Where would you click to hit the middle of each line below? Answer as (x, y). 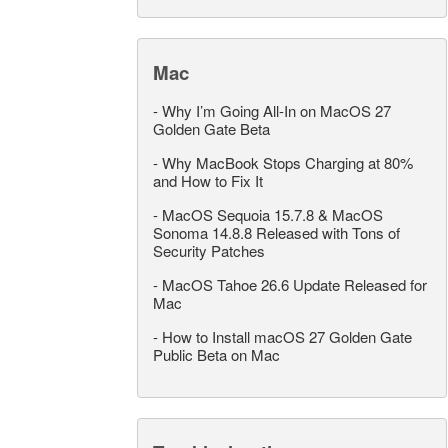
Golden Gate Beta (211, 129)
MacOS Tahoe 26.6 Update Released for (294, 285)
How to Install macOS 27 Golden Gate (287, 337)
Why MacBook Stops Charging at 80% (287, 163)
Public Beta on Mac (216, 355)
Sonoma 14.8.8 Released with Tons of (276, 233)
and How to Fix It (208, 181)
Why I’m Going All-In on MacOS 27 (276, 111)
